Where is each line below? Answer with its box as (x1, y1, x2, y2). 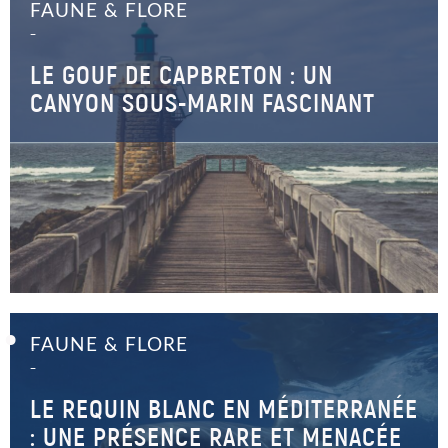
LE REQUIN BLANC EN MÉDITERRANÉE (30, 393, 418, 425)
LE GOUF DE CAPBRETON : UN (30, 59, 333, 91)
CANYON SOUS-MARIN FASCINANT (30, 87, 375, 119)
